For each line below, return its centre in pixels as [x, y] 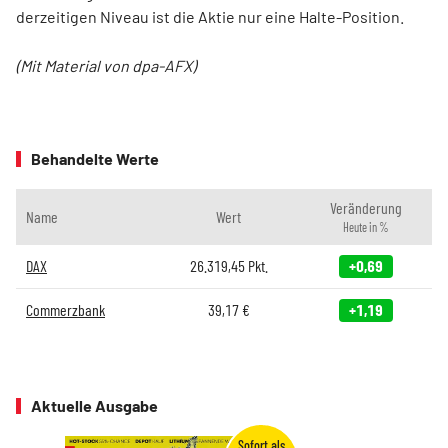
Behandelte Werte [95, 159]
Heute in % [365, 227]
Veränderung [365, 208]
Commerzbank [65, 310]
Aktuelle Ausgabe [94, 406]
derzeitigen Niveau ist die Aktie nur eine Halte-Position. [210, 17]
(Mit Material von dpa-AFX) [106, 66]
